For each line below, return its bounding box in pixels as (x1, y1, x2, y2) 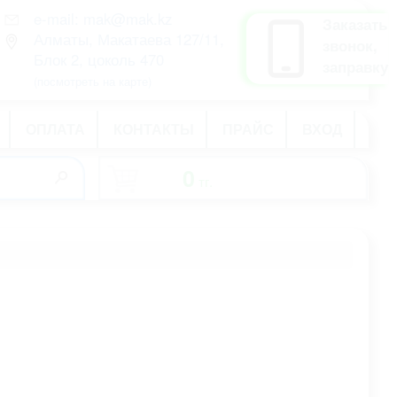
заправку (323, 56, 388, 77)
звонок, (323, 35, 378, 56)
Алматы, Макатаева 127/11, (33, 28, 224, 50)
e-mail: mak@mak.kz (33, 8, 172, 29)
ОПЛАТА (26, 119, 85, 139)
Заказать (323, 13, 387, 35)
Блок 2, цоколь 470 (33, 49, 164, 70)
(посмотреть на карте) (33, 73, 152, 90)
